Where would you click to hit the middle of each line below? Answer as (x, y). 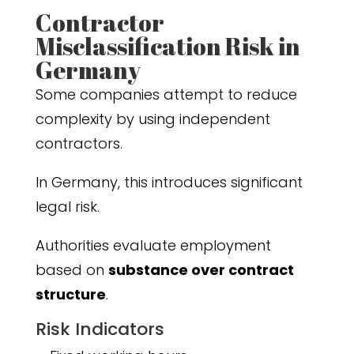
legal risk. (67, 207)
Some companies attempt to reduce (166, 95)
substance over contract (201, 270)
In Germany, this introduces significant (169, 183)
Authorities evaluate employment (153, 246)
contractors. (79, 144)
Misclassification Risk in (168, 47)
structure (70, 295)
